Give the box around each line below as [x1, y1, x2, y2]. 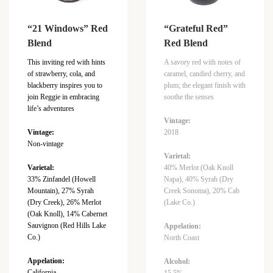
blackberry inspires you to [27, 81, 102, 90]
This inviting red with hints [27, 58, 105, 67]
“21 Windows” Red [27, 23, 108, 34]
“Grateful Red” [164, 23, 228, 34]
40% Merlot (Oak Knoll [164, 163, 233, 172]
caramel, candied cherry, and [164, 69, 245, 79]
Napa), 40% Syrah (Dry [164, 175, 233, 184]
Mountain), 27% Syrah [27, 186, 94, 196]
